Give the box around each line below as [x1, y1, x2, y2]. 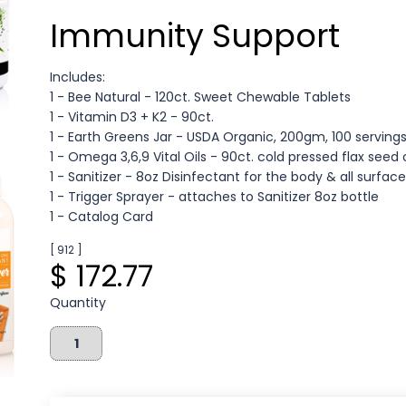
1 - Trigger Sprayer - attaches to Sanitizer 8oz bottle [50, 188, 380, 207]
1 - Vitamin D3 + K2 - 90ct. [50, 108, 215, 127]
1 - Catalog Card [50, 208, 154, 227]
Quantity [50, 294, 107, 313]
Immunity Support [50, 14, 341, 59]
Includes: [50, 68, 106, 87]
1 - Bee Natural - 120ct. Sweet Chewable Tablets [50, 88, 352, 107]
